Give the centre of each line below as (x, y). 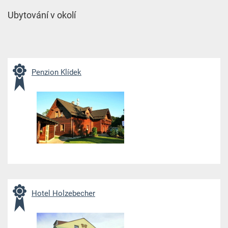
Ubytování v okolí (41, 15)
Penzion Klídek (56, 73)
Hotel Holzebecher (63, 193)
